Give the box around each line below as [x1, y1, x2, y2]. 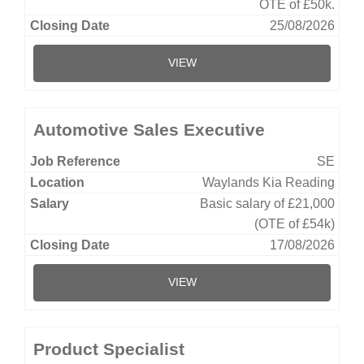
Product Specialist [33, 339, 184, 358]
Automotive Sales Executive [33, 119, 265, 139]
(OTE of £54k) [254, 216, 335, 231]
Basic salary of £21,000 [200, 196, 335, 210]
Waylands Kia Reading [202, 175, 335, 189]
